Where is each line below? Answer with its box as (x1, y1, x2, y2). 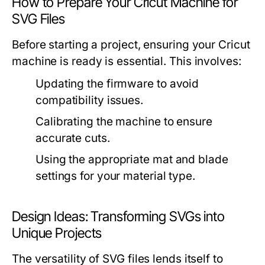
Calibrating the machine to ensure (35, 115, 212, 129)
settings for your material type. (35, 169, 195, 183)
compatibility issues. (35, 93, 144, 108)
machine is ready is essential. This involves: (12, 54, 241, 69)
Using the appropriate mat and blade (35, 153, 228, 167)
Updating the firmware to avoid (35, 77, 199, 91)
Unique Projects (12, 225, 102, 242)
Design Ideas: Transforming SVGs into (12, 208, 225, 225)
